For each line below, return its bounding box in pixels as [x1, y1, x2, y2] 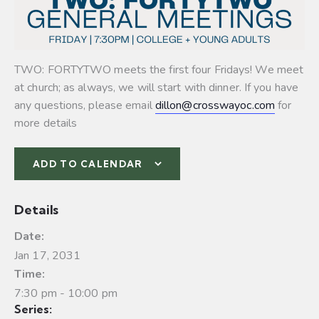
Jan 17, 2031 [14, 247, 81, 263]
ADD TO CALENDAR [33, 157, 143, 169]
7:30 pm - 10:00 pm [14, 285, 117, 301]
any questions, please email [14, 97, 155, 113]
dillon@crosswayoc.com [155, 97, 275, 113]
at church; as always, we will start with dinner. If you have [14, 79, 299, 95]
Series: [14, 301, 52, 316]
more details [14, 115, 78, 131]
